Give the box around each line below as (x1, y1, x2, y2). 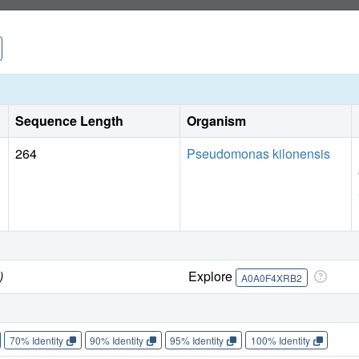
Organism (187, 111, 246, 131)
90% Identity (90, 333, 144, 347)
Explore (188, 267, 236, 286)
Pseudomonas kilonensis (187, 144, 330, 163)
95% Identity (170, 333, 224, 347)
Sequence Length (15, 111, 123, 131)
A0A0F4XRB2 (240, 270, 302, 284)
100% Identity (250, 333, 310, 347)
